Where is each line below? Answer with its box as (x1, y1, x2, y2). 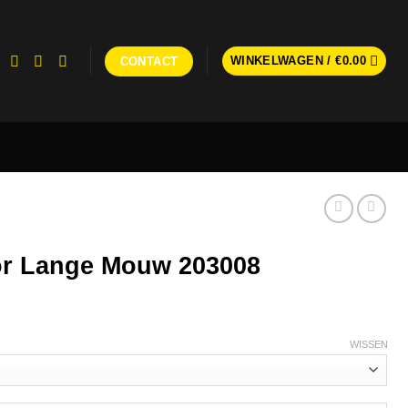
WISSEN (350, 339, 388, 351)
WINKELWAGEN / (229, 54, 336, 67)
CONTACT (119, 54, 178, 68)
